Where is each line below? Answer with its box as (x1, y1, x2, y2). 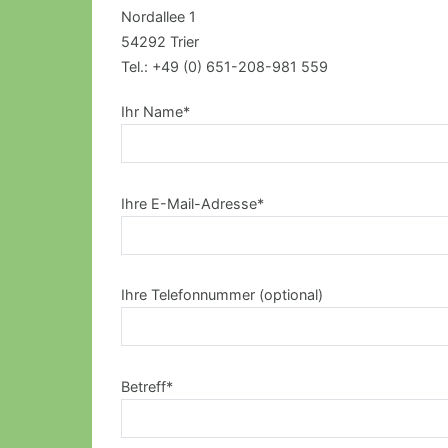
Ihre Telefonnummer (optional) (120, 286, 323, 304)
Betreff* (120, 377, 173, 395)
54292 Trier (120, 33, 199, 51)
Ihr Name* (120, 103, 190, 121)
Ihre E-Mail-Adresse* (120, 194, 264, 212)
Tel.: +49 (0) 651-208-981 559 (120, 58, 328, 76)
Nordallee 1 (120, 8, 196, 26)
